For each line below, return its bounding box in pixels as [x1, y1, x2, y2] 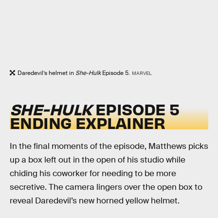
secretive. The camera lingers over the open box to [10, 182, 202, 193]
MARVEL [131, 70, 152, 77]
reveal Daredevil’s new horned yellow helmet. [10, 196, 180, 206]
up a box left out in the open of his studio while [10, 155, 185, 165]
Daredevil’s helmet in [18, 69, 75, 77]
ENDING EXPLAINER [10, 112, 165, 132]
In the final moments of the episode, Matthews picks [10, 141, 208, 152]
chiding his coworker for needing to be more [10, 168, 176, 179]
